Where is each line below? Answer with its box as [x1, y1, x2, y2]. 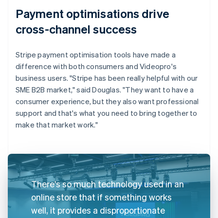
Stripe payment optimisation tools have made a [16, 49, 176, 59]
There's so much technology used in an [31, 178, 184, 189]
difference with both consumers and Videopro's [16, 61, 177, 71]
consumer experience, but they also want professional [16, 96, 199, 106]
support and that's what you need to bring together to [16, 108, 198, 118]
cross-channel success [16, 21, 137, 36]
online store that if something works [31, 191, 172, 202]
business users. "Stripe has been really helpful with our [16, 73, 198, 83]
